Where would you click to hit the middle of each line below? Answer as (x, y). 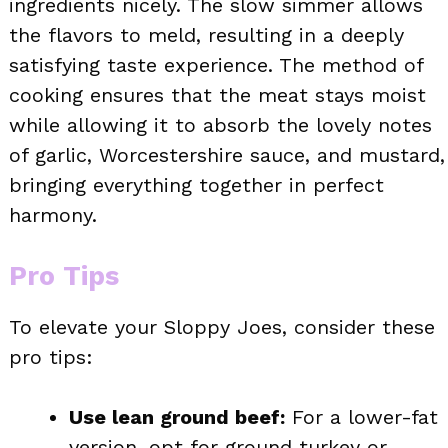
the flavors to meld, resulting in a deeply (206, 35)
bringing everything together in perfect (196, 185)
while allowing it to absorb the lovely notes (220, 125)
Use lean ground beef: (177, 417)
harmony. (53, 215)
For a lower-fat (361, 417)
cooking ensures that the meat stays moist (217, 95)
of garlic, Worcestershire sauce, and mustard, (227, 155)
